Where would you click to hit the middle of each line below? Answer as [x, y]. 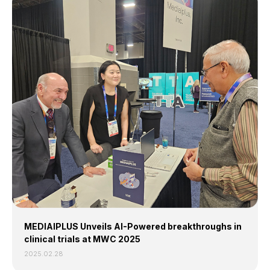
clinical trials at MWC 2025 [82, 239]
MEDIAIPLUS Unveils [69, 226]
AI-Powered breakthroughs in [178, 226]
